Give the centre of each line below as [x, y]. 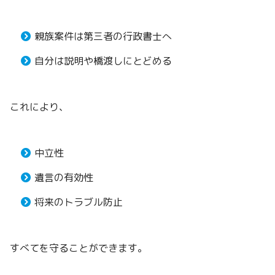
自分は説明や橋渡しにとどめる [103, 60]
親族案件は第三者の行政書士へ [103, 36]
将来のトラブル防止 [79, 202]
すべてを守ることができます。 [79, 248]
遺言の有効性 [64, 177]
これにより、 [39, 107]
